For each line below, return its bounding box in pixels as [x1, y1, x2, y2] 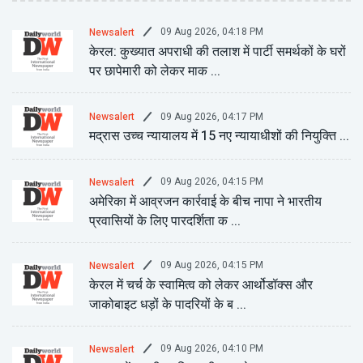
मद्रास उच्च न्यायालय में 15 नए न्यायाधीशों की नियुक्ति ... [89, 126, 349, 147]
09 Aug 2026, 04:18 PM [160, 24, 263, 40]
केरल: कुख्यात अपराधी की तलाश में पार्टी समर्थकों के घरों [89, 41, 346, 62]
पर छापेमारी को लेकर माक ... [89, 61, 220, 81]
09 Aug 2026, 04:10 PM [160, 341, 263, 357]
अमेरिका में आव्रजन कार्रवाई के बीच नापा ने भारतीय [89, 191, 322, 211]
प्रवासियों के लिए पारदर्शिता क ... [89, 211, 241, 231]
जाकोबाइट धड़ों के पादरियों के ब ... [89, 294, 246, 314]
